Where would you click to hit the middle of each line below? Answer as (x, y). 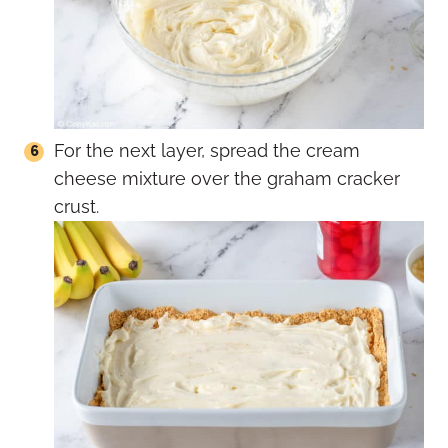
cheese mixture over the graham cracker (227, 179)
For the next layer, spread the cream (207, 151)
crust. (76, 207)
